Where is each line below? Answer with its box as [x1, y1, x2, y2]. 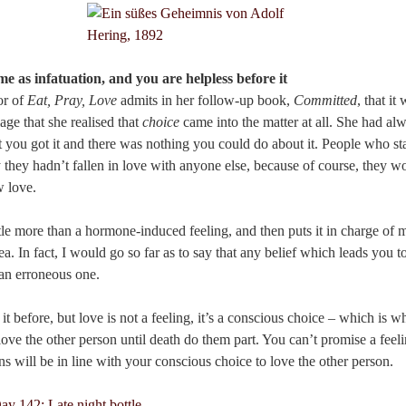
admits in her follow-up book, [117, 92, 294, 108]
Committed [294, 92, 357, 108]
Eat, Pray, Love [27, 92, 117, 108]
